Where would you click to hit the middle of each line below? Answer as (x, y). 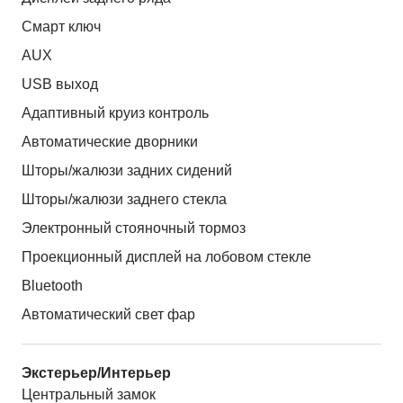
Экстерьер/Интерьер (96, 372)
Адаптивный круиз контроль (115, 112)
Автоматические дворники (110, 141)
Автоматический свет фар (108, 314)
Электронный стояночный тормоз (134, 228)
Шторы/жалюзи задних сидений (127, 170)
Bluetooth (52, 285)
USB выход (60, 84)
